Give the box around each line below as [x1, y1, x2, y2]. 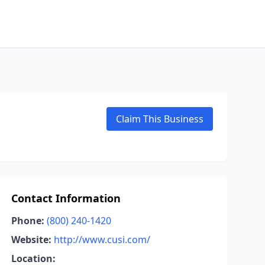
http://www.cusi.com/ [53, 233, 150, 246]
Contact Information [11, 191, 121, 205]
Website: [11, 233, 51, 246]
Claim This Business [116, 112, 203, 125]
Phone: [11, 214, 44, 227]
